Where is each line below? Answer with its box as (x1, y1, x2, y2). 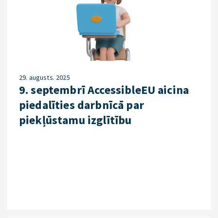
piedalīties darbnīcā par (19, 97, 144, 112)
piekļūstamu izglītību (19, 112, 132, 127)
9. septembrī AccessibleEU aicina (19, 82, 189, 97)
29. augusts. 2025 (19, 73, 70, 82)
